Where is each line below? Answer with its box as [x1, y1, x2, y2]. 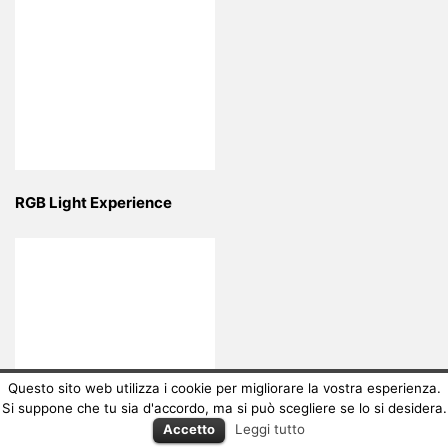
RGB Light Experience [15, 193, 172, 213]
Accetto [163, 421, 215, 437]
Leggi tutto [235, 421, 305, 437]
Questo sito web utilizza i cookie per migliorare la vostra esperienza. [7, 380, 441, 397]
